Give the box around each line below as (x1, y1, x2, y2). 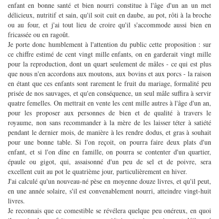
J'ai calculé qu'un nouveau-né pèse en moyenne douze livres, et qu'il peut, (8, 176, 211, 186)
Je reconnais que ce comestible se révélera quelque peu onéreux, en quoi (8, 206, 211, 216)
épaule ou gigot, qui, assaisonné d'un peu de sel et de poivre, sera (8, 157, 211, 167)
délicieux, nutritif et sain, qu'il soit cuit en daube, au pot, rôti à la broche (8, 10, 211, 20)
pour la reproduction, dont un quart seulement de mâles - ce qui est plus (8, 59, 211, 69)
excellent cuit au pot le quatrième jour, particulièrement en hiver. (8, 167, 187, 176)
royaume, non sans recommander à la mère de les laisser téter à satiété (8, 118, 211, 128)
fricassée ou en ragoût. (8, 30, 70, 40)
